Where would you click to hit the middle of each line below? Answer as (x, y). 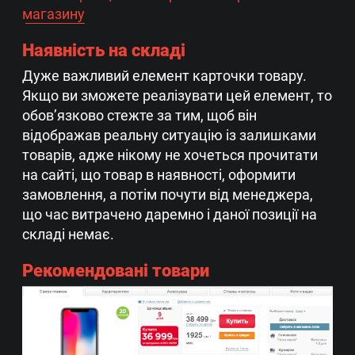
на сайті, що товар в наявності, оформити (159, 174)
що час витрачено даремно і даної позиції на (170, 214)
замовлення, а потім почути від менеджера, (168, 194)
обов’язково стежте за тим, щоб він (139, 115)
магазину (53, 13)
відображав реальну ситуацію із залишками (169, 135)
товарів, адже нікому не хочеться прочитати (170, 155)
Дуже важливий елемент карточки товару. (164, 75)
